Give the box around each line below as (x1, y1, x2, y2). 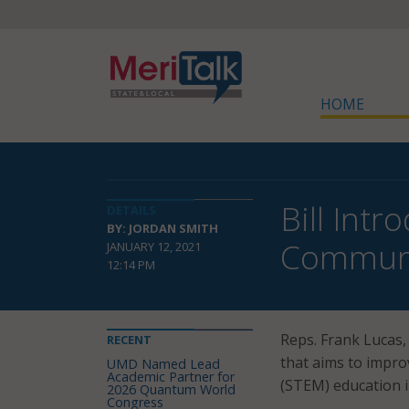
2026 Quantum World (107, 381, 236, 398)
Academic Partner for (107, 368, 235, 385)
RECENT (107, 331, 152, 348)
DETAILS (107, 202, 156, 218)
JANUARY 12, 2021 (107, 238, 201, 255)
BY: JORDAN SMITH (107, 220, 218, 236)
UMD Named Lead (107, 355, 220, 372)
